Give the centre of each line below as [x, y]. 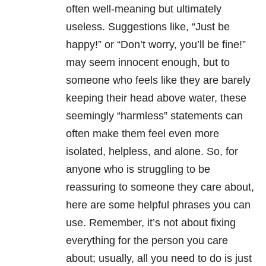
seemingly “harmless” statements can [154, 116]
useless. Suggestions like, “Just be [148, 27]
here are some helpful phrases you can [158, 205]
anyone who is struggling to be [138, 170]
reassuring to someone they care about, [160, 187]
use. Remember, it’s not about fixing [151, 223]
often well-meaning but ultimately [144, 9]
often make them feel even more [142, 134]
